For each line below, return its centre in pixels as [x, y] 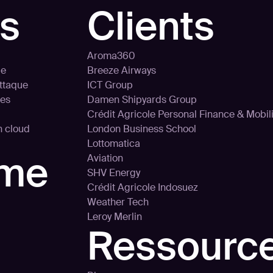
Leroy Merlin [115, 217]
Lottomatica [114, 144]
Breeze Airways [122, 70]
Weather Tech [118, 202]
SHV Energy [114, 173]
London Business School [142, 129]
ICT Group [110, 85]
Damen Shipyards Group [142, 100]
